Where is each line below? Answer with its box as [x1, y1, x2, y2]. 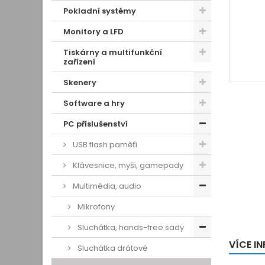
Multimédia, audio [71, 180, 141, 192]
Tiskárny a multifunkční [63, 47, 162, 58]
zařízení [63, 56, 95, 67]
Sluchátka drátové [76, 243, 148, 254]
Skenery [63, 77, 96, 88]
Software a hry [63, 98, 125, 109]
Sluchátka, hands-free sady [76, 222, 184, 233]
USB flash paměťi [71, 139, 137, 150]
